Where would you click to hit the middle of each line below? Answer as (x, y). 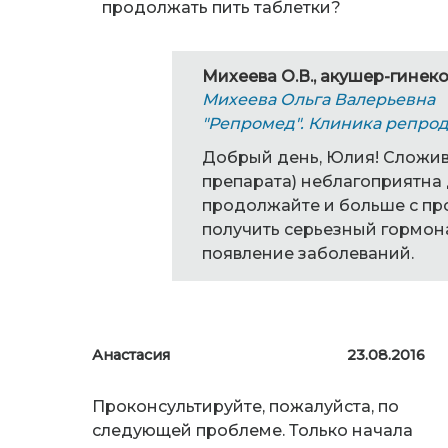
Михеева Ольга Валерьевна (318, 100)
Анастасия (131, 355)
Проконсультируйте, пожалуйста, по (245, 407)
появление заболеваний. (308, 254)
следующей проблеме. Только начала (252, 431)
